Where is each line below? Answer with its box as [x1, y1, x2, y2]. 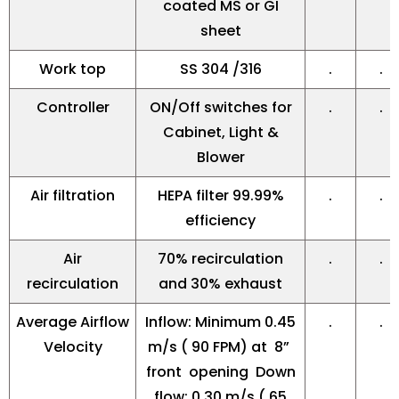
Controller [36, 97, 110, 118]
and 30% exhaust [159, 273, 282, 295]
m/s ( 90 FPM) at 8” [148, 337, 293, 358]
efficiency [185, 210, 256, 232]
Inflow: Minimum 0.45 [145, 312, 296, 333]
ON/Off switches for [149, 97, 292, 118]
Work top [39, 59, 106, 80]
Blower [196, 147, 245, 168]
